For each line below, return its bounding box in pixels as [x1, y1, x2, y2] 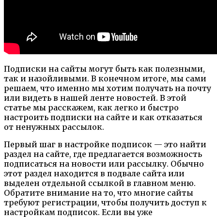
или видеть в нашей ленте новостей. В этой [4, 93, 186, 103]
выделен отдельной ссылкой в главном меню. [4, 178, 196, 188]
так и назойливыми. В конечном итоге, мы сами [4, 73, 206, 83]
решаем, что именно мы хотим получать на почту [4, 83, 211, 93]
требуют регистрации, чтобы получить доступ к [4, 197, 207, 207]
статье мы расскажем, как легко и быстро [4, 102, 179, 112]
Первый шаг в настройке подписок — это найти [4, 139, 206, 149]
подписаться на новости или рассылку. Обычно [4, 158, 204, 169]
